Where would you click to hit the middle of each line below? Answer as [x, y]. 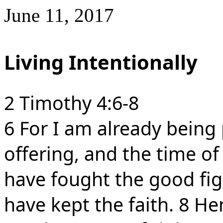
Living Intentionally [103, 62]
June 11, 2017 [59, 15]
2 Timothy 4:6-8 [71, 103]
